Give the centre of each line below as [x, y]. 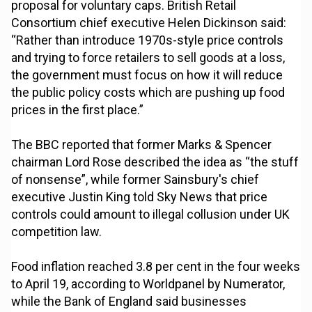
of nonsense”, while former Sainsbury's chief [135, 180]
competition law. [57, 232]
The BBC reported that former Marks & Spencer [142, 145]
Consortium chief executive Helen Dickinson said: [149, 23]
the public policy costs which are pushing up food [148, 93]
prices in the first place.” [78, 110]
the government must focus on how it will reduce [147, 75]
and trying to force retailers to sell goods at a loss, [148, 58]
